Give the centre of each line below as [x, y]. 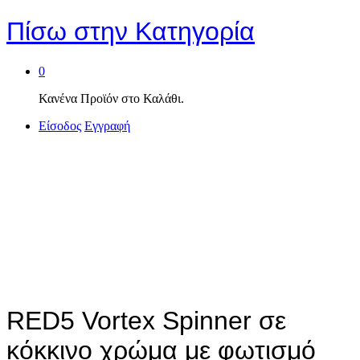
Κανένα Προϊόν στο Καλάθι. [111, 98]
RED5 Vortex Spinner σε [146, 321]
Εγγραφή [107, 125]
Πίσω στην [67, 32]
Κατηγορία [191, 32]
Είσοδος [60, 125]
